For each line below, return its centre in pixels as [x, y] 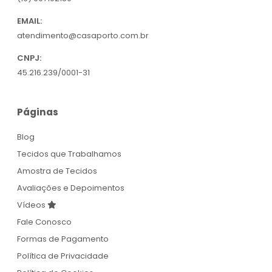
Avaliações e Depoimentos [71, 188]
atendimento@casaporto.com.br [83, 36]
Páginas [38, 112]
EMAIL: [29, 21]
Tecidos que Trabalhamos [69, 154]
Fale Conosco [44, 222]
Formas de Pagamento [63, 239]
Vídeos [32, 205]
